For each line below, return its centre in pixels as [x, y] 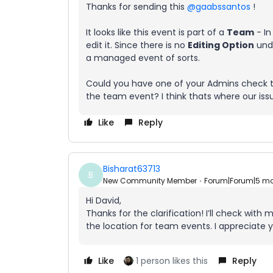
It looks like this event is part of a [156, 32]
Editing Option [221, 45]
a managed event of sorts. [143, 58]
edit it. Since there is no [137, 45]
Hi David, [104, 200]
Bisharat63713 [132, 169]
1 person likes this [172, 261]
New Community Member [150, 181]
